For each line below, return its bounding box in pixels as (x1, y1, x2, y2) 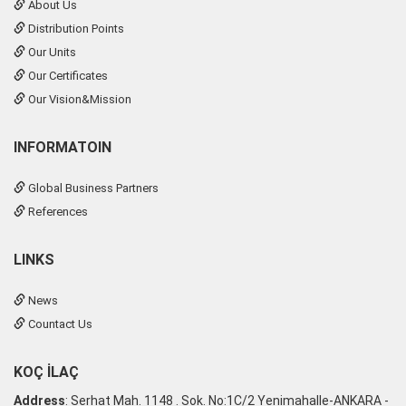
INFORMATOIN (14, 138, 111, 156)
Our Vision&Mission (25, 92, 131, 106)
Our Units (25, 44, 76, 59)
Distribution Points (25, 21, 124, 35)
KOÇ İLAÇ (14, 362, 79, 381)
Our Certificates (25, 68, 108, 82)
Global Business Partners (25, 180, 159, 195)
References (25, 204, 88, 218)
